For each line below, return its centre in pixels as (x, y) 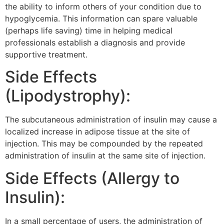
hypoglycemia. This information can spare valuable (101, 18)
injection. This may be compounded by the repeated (104, 144)
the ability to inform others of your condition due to (103, 6)
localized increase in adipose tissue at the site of (97, 132)
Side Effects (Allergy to (92, 178)
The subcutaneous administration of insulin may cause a (111, 120)
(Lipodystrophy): (68, 96)
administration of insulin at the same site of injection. (105, 156)
